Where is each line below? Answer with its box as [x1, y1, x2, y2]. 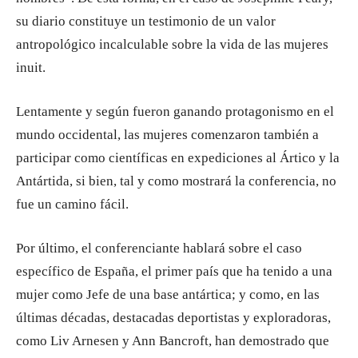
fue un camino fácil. [16, 197, 129, 212]
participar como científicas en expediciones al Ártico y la [16, 150, 340, 165]
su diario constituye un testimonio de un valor [16, 14, 276, 29]
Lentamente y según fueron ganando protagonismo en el [16, 104, 334, 119]
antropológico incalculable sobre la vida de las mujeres [16, 37, 328, 52]
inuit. [16, 60, 46, 75]
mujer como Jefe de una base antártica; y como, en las [16, 287, 320, 302]
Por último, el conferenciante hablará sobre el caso [16, 241, 302, 256]
